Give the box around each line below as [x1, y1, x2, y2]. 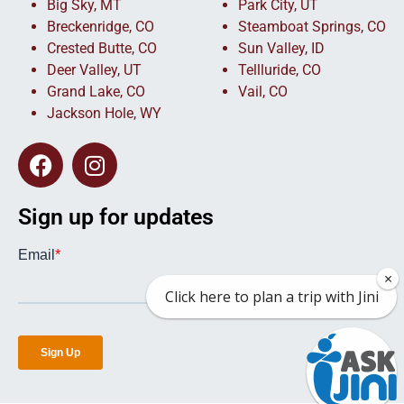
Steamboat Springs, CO [238, 18, 386, 35]
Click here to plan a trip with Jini [164, 287, 379, 307]
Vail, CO [238, 83, 288, 100]
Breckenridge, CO [47, 18, 154, 35]
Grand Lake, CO [47, 83, 145, 100]
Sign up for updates [18, 204, 214, 230]
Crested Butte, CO [47, 40, 157, 57]
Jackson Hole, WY [47, 105, 161, 122]
